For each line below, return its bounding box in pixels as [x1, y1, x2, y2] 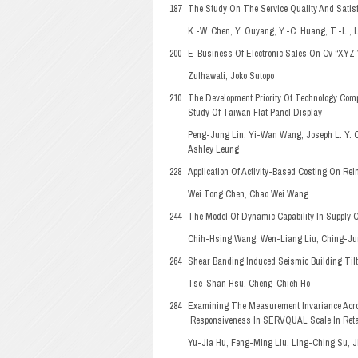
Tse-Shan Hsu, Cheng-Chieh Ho [188, 277, 310, 290]
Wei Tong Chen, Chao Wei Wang [188, 188, 308, 201]
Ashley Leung [188, 143, 239, 156]
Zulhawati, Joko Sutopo [188, 70, 274, 82]
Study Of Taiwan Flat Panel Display [188, 106, 322, 119]
